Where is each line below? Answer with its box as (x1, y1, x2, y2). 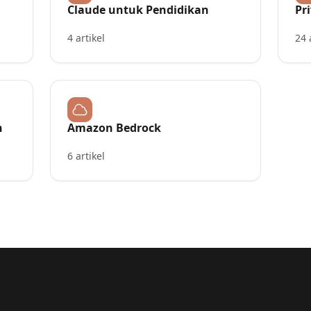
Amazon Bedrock (67, 120, 161, 135)
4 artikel (67, 31, 105, 44)
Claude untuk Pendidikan (67, 2, 209, 17)
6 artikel (67, 149, 105, 162)
